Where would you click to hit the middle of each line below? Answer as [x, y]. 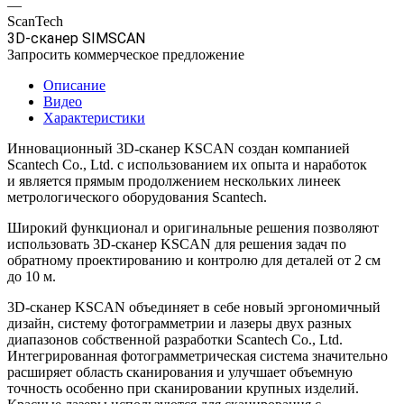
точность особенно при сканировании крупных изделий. [183, 388]
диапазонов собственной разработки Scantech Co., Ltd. [175, 339]
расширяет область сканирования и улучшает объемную [180, 372]
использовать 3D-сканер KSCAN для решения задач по [177, 243]
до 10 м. [32, 276]
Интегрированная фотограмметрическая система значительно [197, 355]
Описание [74, 85]
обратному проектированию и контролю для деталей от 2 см [194, 260]
